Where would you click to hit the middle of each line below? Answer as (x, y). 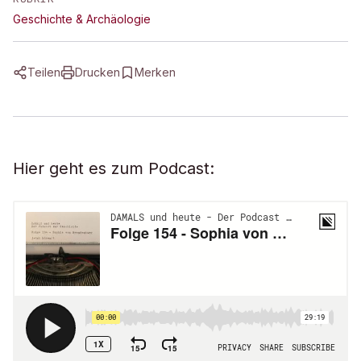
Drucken (98, 72)
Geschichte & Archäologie (82, 19)
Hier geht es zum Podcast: (114, 168)
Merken (155, 72)
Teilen (44, 72)
